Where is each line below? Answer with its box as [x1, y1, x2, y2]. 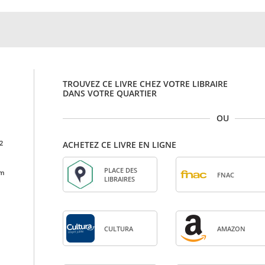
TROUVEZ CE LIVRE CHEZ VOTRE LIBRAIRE [63, 78, 228, 89]
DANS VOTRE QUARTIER [63, 88, 157, 99]
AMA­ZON [216, 224, 245, 233]
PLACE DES [104, 166, 137, 174]
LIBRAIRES [104, 174, 135, 183]
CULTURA [104, 224, 133, 233]
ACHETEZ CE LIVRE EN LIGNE [63, 139, 177, 150]
